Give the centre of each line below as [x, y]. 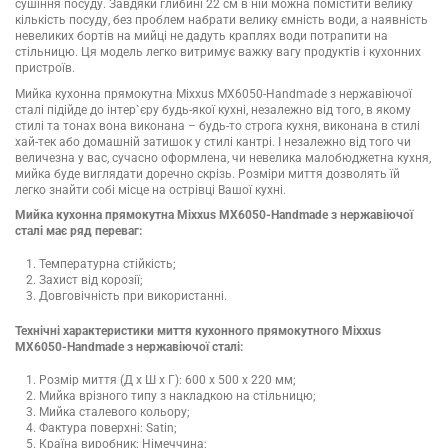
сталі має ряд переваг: [78, 231]
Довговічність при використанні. [133, 295]
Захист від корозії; [91, 279]
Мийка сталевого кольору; [114, 411]
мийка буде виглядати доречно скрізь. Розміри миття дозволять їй [207, 173]
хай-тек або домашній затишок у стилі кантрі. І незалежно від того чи [213, 141]
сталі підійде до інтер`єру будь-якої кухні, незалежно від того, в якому [213, 109]
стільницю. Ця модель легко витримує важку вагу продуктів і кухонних [218, 51]
